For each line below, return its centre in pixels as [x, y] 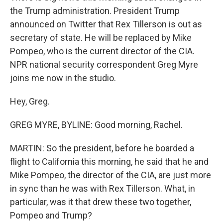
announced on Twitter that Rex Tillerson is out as [106, 24]
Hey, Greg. [30, 101]
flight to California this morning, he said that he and [109, 162]
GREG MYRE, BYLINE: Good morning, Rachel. [96, 125]
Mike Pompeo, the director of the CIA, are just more [111, 175]
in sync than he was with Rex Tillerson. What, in [103, 188]
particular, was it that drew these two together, [101, 202]
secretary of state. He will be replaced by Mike [101, 38]
